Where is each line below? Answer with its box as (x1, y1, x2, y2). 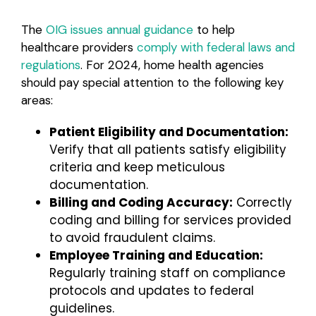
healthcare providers (20, 39, 137, 55)
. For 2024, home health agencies (80, 56, 264, 73)
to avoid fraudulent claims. (49, 229, 215, 246)
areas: (20, 92, 53, 108)
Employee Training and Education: (49, 246, 263, 264)
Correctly (232, 193, 292, 211)
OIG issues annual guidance (45, 21, 193, 37)
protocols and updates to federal (49, 281, 254, 299)
